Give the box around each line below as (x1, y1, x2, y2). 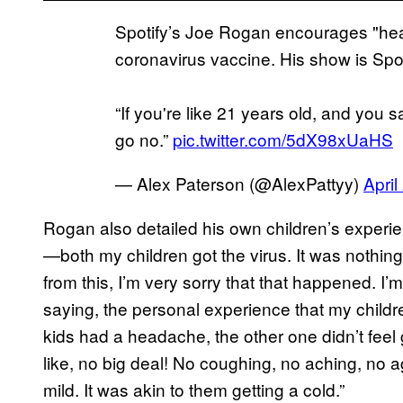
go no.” (115, 127, 173, 152)
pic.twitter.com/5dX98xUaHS (173, 127, 393, 152)
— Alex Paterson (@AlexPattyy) (115, 171, 363, 196)
